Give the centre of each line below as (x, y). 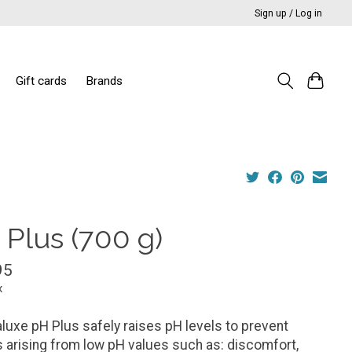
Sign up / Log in (289, 13)
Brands (104, 81)
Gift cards (41, 81)
